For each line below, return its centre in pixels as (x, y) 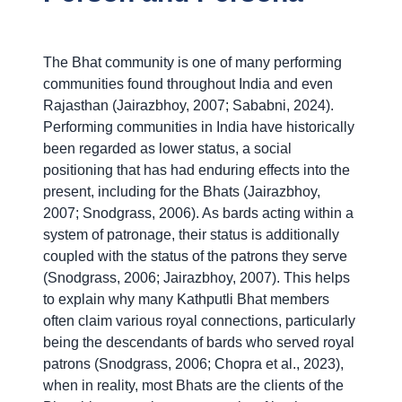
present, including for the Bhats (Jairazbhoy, (182, 192)
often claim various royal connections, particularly (199, 321)
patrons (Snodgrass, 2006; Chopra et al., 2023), (193, 364)
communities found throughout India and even (188, 84)
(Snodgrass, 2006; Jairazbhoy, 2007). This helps (197, 278)
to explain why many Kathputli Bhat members (186, 300)
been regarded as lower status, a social (167, 149)
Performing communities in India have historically (199, 127)
